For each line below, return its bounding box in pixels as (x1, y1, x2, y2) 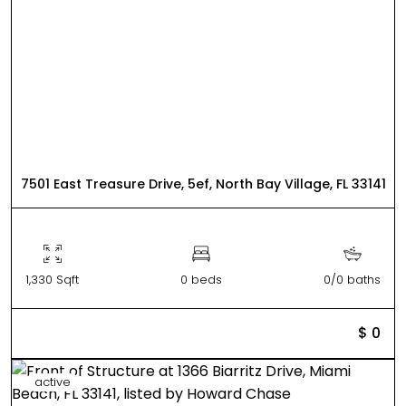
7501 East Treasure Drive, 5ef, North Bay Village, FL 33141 (20, 174, 386, 193)
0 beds (180, 270, 222, 288)
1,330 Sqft (25, 270, 79, 288)
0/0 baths (324, 270, 381, 288)
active (34, 372, 71, 391)
